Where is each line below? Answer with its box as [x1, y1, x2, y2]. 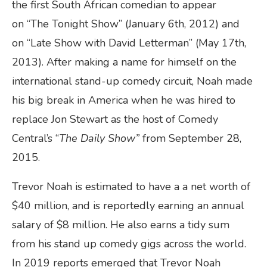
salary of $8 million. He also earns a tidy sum [12, 217, 229, 232]
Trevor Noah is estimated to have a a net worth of [12, 179, 250, 194]
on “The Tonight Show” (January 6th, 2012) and [12, 16, 240, 31]
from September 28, [139, 131, 241, 145]
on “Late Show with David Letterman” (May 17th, [12, 35, 246, 50]
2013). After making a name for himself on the [12, 54, 237, 69]
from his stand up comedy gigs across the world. [12, 236, 246, 251]
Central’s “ [12, 131, 59, 145]
